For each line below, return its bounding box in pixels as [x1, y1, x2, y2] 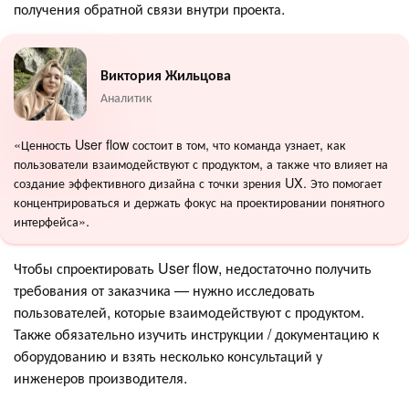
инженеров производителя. [14, 366, 187, 388]
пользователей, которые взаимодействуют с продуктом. [14, 300, 364, 322]
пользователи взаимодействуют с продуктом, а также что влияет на [14, 152, 388, 173]
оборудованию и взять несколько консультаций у [14, 344, 322, 366]
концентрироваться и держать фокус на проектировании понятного [14, 191, 384, 211]
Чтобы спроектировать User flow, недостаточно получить [14, 257, 372, 278]
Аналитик [100, 86, 152, 106]
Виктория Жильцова [100, 64, 231, 86]
